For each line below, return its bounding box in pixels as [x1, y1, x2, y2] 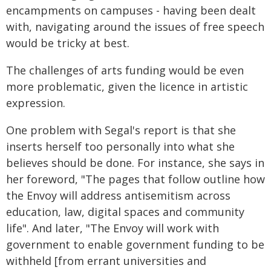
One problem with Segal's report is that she [6, 122, 236, 137]
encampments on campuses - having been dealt [6, 2, 256, 18]
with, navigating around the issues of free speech [6, 19, 264, 34]
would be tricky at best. [6, 35, 129, 50]
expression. [6, 95, 65, 110]
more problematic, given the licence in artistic [6, 79, 248, 94]
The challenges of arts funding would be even [6, 62, 244, 77]
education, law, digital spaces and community [6, 204, 244, 219]
